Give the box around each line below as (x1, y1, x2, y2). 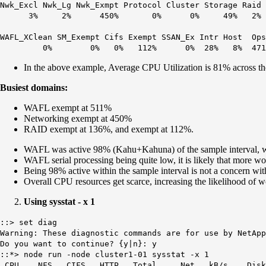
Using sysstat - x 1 (24, 196, 97, 207)
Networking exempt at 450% (24, 113, 132, 123)
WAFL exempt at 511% (24, 102, 112, 113)
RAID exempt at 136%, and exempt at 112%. (24, 123, 194, 134)
